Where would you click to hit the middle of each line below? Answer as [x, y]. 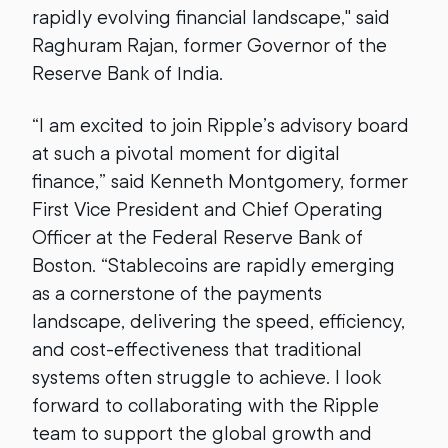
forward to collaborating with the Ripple [205, 405]
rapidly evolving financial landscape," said [211, 17]
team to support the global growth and [202, 433]
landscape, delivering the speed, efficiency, [218, 321]
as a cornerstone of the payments [177, 293]
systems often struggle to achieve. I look [206, 377]
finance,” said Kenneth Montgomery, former [220, 181]
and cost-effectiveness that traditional [197, 349]
